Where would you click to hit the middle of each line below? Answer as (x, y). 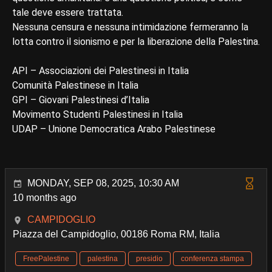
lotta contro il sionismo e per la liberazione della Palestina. (136, 41)
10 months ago (45, 197)
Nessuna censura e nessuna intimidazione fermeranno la (130, 27)
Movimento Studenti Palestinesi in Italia (97, 114)
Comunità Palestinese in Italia (75, 85)
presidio (149, 258)
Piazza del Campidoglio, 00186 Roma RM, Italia (116, 234)
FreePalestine (46, 258)
